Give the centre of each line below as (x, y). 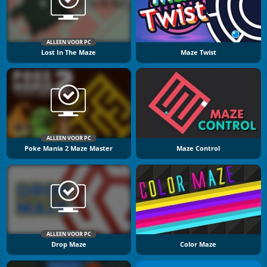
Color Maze (198, 245)
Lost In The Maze (69, 52)
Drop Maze (69, 245)
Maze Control (198, 149)
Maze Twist (198, 52)
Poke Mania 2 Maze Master (69, 149)
